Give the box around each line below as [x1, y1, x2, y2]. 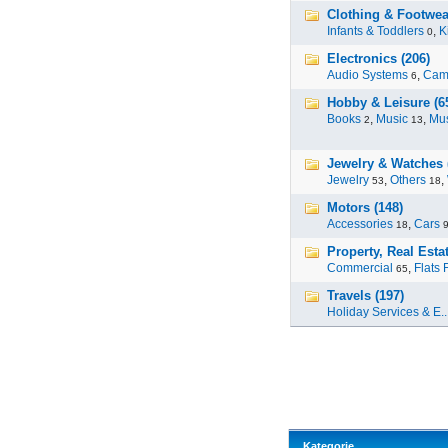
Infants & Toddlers [327, 24, 424, 38]
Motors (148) [327, 200, 403, 215]
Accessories [327, 217, 393, 231]
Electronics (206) [327, 51, 430, 66]
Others [390, 173, 426, 187]
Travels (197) [327, 288, 404, 303]
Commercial [327, 261, 393, 275]
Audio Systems [327, 68, 408, 82]
